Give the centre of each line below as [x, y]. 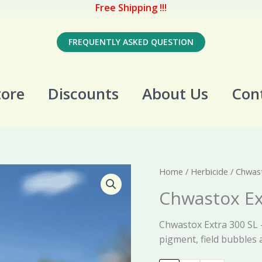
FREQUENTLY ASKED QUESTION [131, 42]
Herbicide [209, 171]
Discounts [83, 93]
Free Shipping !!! [131, 8]
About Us [175, 93]
